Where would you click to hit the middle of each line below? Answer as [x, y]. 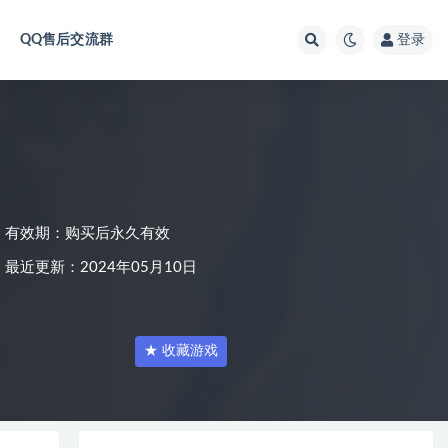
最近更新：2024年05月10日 [101, 267]
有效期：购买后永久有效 [87, 233]
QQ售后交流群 [66, 40]
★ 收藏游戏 [181, 351]
